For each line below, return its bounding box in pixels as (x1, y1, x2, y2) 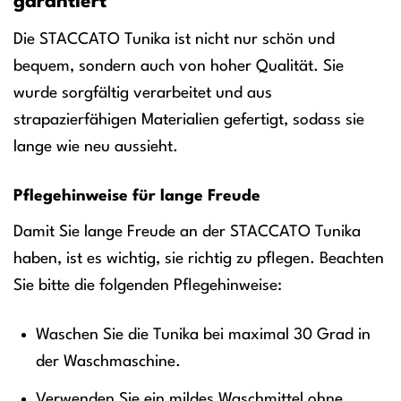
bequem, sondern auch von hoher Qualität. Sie (13, 58, 344, 75)
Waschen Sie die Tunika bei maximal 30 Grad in (36, 327, 371, 344)
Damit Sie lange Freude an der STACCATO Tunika (13, 223, 361, 240)
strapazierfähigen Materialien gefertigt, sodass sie (13, 112, 364, 129)
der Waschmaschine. (36, 354, 182, 371)
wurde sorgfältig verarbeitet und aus (13, 85, 272, 102)
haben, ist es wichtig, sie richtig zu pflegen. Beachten (13, 250, 384, 267)
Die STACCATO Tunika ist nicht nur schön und (13, 31, 335, 48)
